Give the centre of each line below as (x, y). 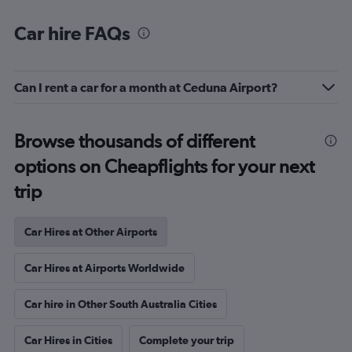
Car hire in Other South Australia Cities (121, 304)
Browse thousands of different (134, 141)
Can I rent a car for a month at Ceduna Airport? (146, 87)
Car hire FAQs (72, 33)
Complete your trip (187, 340)
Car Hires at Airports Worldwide (104, 268)
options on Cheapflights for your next (164, 166)
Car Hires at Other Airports (91, 232)
